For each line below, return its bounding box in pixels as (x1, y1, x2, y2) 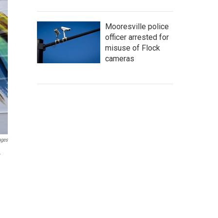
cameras (105, 54, 134, 63)
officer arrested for (105, 33, 169, 42)
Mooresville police (105, 22, 169, 31)
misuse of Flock (105, 43, 160, 53)
